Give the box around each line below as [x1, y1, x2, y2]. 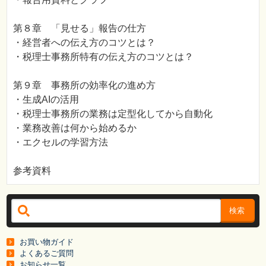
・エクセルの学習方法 [13, 137, 108, 148]
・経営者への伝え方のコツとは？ [13, 37, 156, 48]
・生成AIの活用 [13, 94, 79, 105]
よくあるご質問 [20, 249, 74, 258]
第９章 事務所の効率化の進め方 [13, 80, 156, 91]
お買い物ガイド [20, 237, 74, 247]
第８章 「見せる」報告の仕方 [13, 23, 146, 34]
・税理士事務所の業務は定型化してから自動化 [13, 109, 213, 119]
